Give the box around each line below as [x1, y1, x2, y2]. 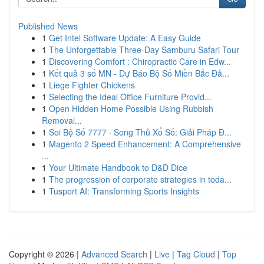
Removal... [42, 114, 82, 126]
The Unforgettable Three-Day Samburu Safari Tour [49, 44, 239, 55]
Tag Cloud [177, 248, 215, 260]
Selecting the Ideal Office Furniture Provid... [49, 91, 212, 103]
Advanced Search [81, 248, 147, 260]
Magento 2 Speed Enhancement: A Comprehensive [49, 138, 241, 150]
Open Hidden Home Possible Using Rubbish [49, 103, 213, 114]
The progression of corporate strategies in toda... [49, 173, 232, 185]
